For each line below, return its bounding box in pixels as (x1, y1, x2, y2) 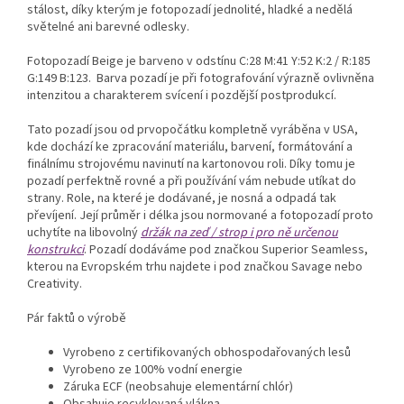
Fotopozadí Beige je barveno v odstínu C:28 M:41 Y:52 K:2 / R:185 (27, 52, 371, 71)
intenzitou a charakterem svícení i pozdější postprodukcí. (27, 87, 336, 106)
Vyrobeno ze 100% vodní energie (63, 361, 243, 380)
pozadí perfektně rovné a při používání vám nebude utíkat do (27, 172, 356, 191)
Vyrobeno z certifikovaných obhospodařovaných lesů (63, 344, 351, 363)
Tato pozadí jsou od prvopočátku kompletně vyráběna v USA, (27, 121, 358, 140)
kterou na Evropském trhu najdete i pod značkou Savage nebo (27, 258, 363, 277)
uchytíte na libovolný (27, 224, 141, 243)
